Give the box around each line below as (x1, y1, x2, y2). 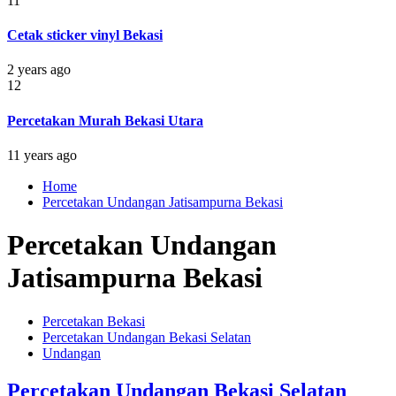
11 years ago (7, 147, 77, 163)
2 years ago (7, 62, 71, 78)
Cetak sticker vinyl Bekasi (7, 27, 163, 43)
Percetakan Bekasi (42, 313, 145, 329)
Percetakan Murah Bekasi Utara (7, 112, 203, 128)
